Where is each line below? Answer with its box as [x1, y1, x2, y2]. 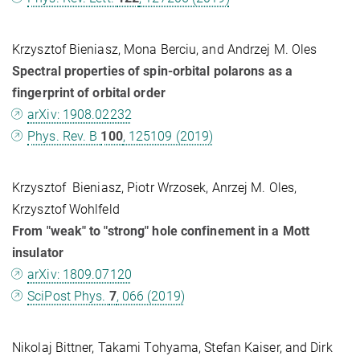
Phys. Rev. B [27, 129, 101, 145]
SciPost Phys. [27, 288, 109, 305]
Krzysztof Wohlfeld [12, 202, 120, 218]
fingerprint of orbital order [12, 85, 166, 101]
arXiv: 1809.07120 [27, 267, 132, 283]
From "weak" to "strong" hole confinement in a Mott [12, 223, 310, 239]
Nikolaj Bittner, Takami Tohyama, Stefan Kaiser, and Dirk [12, 340, 333, 356]
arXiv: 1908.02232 [27, 107, 132, 123]
